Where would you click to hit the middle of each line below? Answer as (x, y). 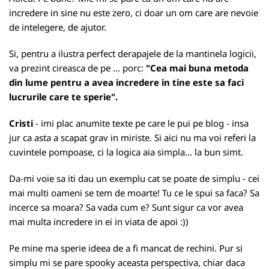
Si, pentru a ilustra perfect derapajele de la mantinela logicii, (133, 53)
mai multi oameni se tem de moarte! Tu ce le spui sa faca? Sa (134, 193)
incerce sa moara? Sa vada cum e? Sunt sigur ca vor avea (126, 207)
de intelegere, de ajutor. (58, 27)
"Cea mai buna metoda (197, 68)
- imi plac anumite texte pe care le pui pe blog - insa (142, 123)
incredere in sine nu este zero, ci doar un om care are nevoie (134, 13)
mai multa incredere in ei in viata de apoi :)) (99, 222)
